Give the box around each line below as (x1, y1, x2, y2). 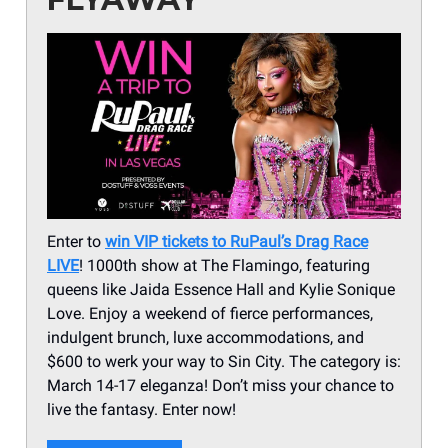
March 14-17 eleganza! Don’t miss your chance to (47, 375, 394, 395)
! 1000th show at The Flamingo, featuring (79, 255, 370, 275)
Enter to (47, 231, 105, 251)
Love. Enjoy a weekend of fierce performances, (47, 303, 373, 323)
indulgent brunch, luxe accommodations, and (47, 327, 364, 347)
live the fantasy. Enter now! (47, 399, 236, 419)
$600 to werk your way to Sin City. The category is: (47, 351, 401, 371)
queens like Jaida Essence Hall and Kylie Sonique (47, 279, 395, 299)
